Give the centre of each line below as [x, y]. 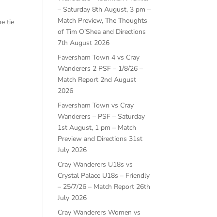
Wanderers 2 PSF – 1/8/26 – [101, 69]
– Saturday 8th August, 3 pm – [104, 10]
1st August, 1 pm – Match [97, 128]
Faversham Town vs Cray [96, 106]
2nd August [118, 80]
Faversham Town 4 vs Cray [99, 58]
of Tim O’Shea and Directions [102, 32]
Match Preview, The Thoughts [103, 21]
